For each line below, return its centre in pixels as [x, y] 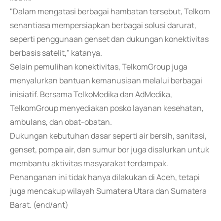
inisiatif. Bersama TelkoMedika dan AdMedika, [91, 94]
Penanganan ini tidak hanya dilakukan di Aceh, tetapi [105, 177]
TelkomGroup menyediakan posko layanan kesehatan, [107, 108]
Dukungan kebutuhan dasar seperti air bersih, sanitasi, [108, 136]
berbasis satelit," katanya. [56, 53]
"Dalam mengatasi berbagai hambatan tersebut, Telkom [110, 11]
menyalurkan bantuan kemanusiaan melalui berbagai [106, 80]
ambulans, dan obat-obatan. [61, 122]
